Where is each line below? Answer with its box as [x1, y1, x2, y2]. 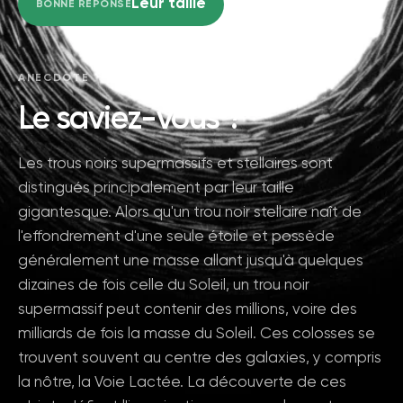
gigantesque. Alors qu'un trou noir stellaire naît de [18, 205, 362, 220]
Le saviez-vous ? [18, 103, 244, 136]
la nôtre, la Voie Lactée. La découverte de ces [18, 375, 346, 390]
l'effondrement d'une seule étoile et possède [18, 229, 335, 245]
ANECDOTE [18, 73, 90, 84]
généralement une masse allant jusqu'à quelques [18, 254, 363, 269]
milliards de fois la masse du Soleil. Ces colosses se [18, 327, 375, 342]
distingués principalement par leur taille [18, 181, 294, 196]
